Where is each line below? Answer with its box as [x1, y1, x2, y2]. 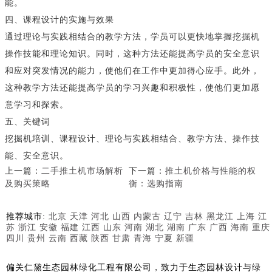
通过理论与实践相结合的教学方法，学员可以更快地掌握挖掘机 [5, 32, 260, 42]
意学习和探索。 [5, 100, 69, 110]
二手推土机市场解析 [41, 166, 123, 176]
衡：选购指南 [129, 179, 183, 189]
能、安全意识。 [5, 151, 69, 161]
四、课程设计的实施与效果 [5, 15, 114, 25]
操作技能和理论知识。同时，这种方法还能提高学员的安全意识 [5, 49, 260, 59]
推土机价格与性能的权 [165, 166, 256, 176]
